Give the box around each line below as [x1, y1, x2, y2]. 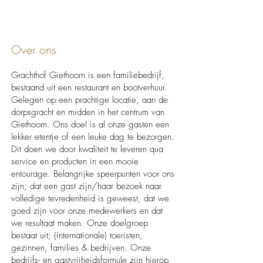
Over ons [11, 42, 56, 58]
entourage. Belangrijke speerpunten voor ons [11, 168, 174, 180]
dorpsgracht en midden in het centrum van [11, 106, 164, 118]
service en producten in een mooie [11, 156, 139, 167]
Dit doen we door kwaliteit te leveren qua [11, 143, 163, 155]
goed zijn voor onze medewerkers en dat [11, 205, 163, 217]
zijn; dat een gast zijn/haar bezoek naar [11, 180, 161, 192]
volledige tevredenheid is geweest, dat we [11, 193, 169, 204]
